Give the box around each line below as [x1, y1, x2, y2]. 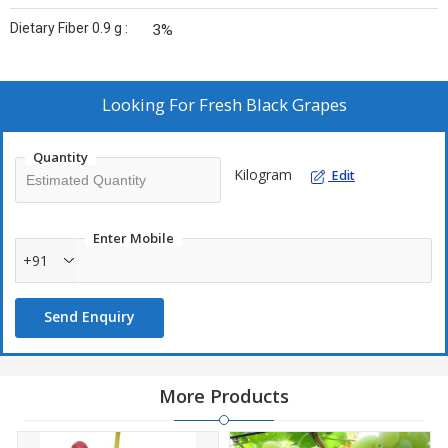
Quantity [33, 148, 88, 166]
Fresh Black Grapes [198, 93, 347, 116]
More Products [159, 384, 289, 408]
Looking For [101, 93, 199, 116]
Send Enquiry [44, 307, 135, 326]
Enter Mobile [93, 229, 174, 247]
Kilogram [234, 165, 292, 184]
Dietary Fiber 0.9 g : [10, 20, 128, 36]
